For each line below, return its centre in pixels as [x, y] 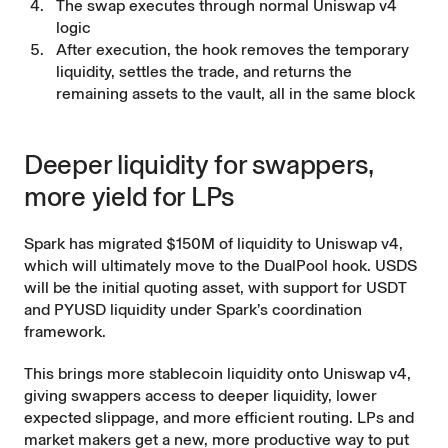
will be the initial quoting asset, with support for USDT [215, 287]
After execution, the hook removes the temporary [232, 49]
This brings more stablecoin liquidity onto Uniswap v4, [217, 373]
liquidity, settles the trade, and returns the [204, 71]
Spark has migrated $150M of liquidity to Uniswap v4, [213, 243]
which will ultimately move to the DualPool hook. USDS [220, 265]
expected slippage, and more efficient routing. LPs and [219, 417]
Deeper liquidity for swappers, [198, 165]
